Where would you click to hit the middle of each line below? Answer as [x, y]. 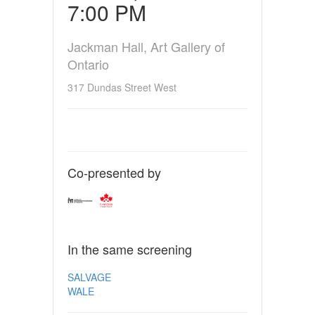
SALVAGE [89, 277]
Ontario [88, 64]
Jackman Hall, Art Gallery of [146, 46]
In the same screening [129, 249]
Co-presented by [114, 172]
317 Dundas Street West [122, 87]
